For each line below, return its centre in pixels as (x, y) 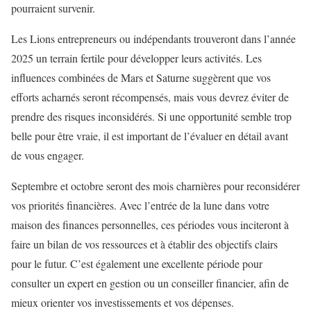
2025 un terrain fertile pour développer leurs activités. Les (136, 58)
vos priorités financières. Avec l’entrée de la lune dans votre (140, 205)
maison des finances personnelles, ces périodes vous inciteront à (150, 225)
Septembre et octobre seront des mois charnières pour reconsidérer (155, 186)
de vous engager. (48, 155)
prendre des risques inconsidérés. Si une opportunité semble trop (151, 117)
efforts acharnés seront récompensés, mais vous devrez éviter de (150, 97)
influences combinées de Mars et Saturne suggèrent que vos (141, 78)
